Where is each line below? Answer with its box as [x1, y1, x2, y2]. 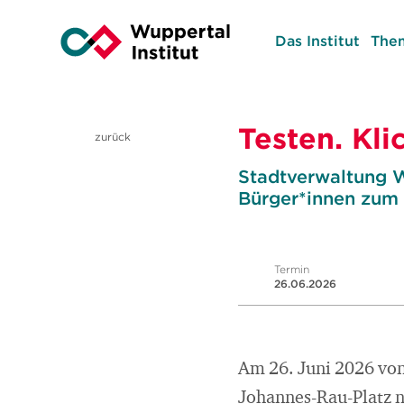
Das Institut [274, 32, 360, 50]
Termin [274, 262, 309, 276]
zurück [91, 130, 131, 143]
